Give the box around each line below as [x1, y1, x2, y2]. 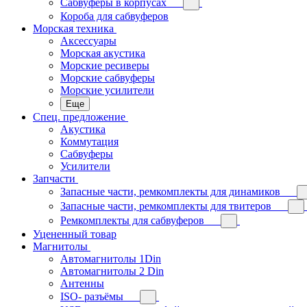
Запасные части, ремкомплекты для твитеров [60, 200, 271, 212]
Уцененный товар [33, 228, 116, 240]
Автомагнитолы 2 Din [60, 265, 164, 277]
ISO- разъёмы [60, 291, 123, 302]
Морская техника [33, 23, 114, 34]
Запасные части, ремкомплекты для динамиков [60, 186, 280, 197]
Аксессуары [60, 35, 116, 47]
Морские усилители [60, 84, 154, 96]
